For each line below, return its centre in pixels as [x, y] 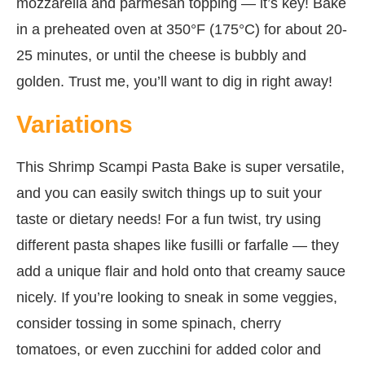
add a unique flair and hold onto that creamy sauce [181, 271]
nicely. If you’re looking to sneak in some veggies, [177, 297]
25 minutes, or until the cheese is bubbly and [161, 55]
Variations [75, 124]
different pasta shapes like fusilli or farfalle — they [178, 245]
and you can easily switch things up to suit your [169, 193]
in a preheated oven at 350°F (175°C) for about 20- [182, 29]
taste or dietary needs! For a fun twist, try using [169, 219]
